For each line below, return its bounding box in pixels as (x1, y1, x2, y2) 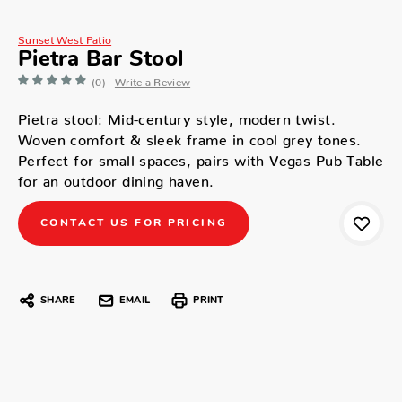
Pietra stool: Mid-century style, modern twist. (18, 109, 336, 120)
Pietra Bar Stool (18, 48, 183, 71)
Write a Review (114, 74, 191, 83)
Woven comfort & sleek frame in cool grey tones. (18, 130, 362, 141)
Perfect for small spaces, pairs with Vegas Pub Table (18, 151, 384, 162)
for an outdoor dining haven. (18, 171, 214, 182)
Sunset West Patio (18, 32, 112, 41)
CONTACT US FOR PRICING (40, 217, 228, 229)
